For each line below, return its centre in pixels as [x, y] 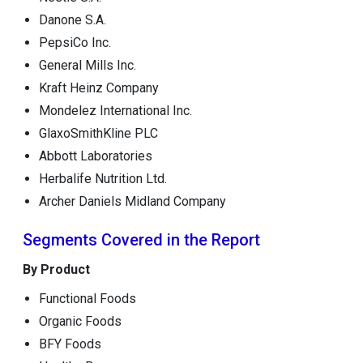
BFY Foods [70, 344]
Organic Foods [80, 321]
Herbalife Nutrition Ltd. [102, 178]
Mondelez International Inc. [115, 110]
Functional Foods [87, 298]
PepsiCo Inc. [75, 42]
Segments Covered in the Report [141, 239]
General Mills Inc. [87, 65]
